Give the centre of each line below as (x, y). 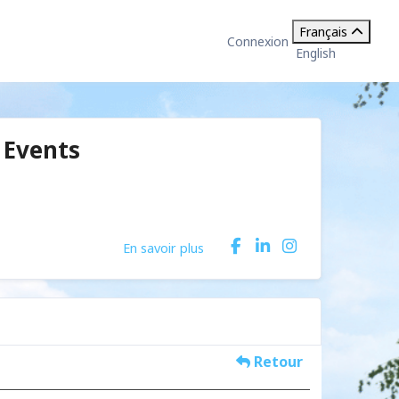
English (316, 53)
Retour (277, 362)
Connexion (258, 41)
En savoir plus (163, 247)
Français (323, 32)
